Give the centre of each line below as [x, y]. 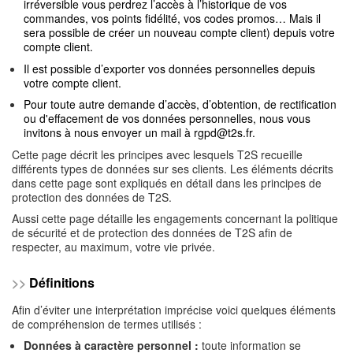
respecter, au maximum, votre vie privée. [113, 247]
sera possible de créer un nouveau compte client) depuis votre [179, 32]
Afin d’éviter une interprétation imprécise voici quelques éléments [174, 309]
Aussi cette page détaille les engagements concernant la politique [175, 218]
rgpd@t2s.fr [223, 132]
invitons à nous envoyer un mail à [109, 132]
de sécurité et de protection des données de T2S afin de [152, 232]
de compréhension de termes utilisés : [107, 323]
